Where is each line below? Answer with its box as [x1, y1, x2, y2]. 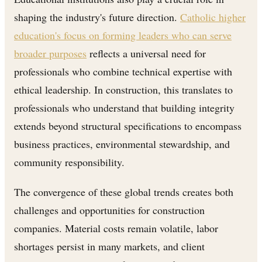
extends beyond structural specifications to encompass [14, 118, 242, 133]
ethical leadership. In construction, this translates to [14, 82, 233, 96]
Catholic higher [180, 9, 246, 24]
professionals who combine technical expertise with [14, 64, 232, 78]
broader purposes [14, 46, 87, 60]
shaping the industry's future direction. [14, 9, 180, 24]
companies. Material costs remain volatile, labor [14, 220, 218, 235]
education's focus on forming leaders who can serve [14, 27, 232, 42]
